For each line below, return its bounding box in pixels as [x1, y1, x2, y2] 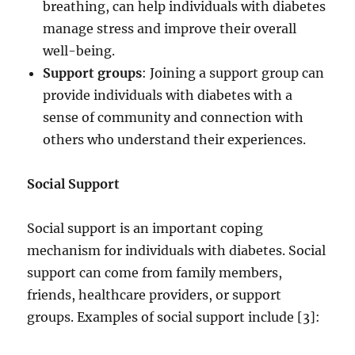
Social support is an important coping [27, 220, 264, 236]
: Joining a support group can [142, 65, 325, 81]
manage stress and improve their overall [43, 21, 297, 36]
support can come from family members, [27, 265, 283, 281]
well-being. [43, 43, 116, 59]
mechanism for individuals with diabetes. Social [27, 242, 326, 258]
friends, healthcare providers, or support [27, 287, 282, 303]
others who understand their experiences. [43, 132, 307, 147]
